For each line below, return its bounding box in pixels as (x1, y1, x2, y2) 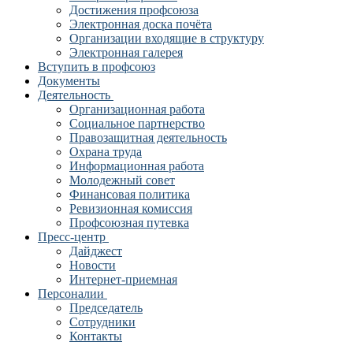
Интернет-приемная (69, 273, 177, 286)
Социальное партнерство (69, 117, 205, 130)
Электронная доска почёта (69, 17, 212, 31)
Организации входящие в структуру (69, 32, 264, 45)
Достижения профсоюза (69, 3, 199, 17)
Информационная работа (69, 159, 204, 173)
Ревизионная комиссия (69, 202, 192, 215)
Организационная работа (69, 102, 205, 116)
